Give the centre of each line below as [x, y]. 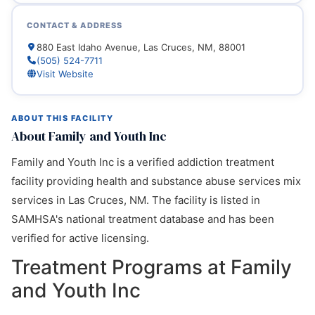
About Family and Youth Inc [89, 136]
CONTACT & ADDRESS [75, 25]
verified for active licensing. [80, 238]
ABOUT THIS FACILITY [63, 118]
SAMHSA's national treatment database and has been [143, 219]
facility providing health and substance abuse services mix [156, 181]
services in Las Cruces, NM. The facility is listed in [136, 200]
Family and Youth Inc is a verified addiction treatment [143, 162]
